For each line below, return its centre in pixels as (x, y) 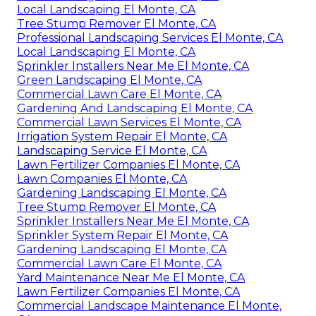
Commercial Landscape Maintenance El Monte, (149, 305)
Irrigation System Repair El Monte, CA (122, 136)
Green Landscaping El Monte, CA (109, 80)
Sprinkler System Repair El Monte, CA (122, 235)
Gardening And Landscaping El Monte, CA (135, 108)
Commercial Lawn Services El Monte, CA (129, 122)
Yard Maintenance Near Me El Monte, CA (131, 277)
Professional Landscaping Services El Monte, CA (150, 37)
